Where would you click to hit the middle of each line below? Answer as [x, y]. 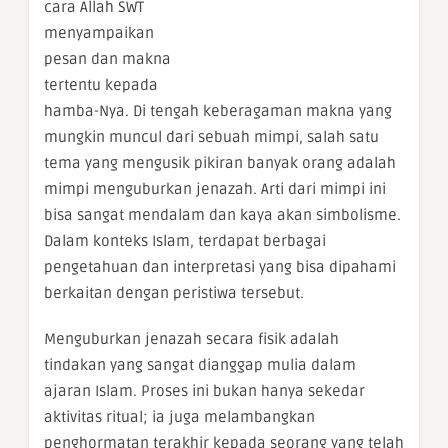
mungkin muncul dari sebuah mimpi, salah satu [211, 137]
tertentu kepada [101, 85]
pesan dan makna [107, 59]
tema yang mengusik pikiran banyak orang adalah [220, 163]
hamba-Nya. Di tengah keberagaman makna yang [218, 111]
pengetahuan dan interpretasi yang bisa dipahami [220, 267]
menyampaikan [99, 33]
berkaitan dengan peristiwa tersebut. [174, 293]
